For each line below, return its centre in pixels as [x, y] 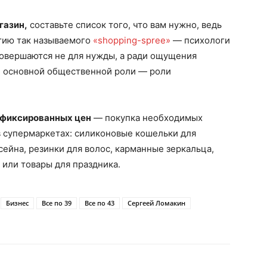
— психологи [200, 40]
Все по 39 [57, 203]
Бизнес [17, 203]
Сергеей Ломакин [156, 203]
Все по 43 [100, 203]
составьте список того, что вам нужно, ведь [125, 25]
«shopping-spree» [132, 40]
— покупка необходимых [147, 118]
